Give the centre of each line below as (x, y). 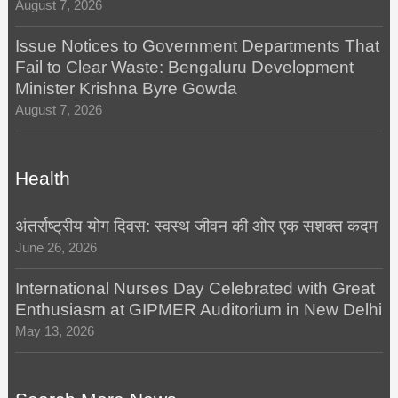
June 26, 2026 (56, 247)
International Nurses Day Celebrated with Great (195, 289)
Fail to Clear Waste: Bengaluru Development (184, 68)
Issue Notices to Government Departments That (197, 46)
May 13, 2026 (54, 332)
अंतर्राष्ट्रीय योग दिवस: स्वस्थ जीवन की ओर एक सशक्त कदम (196, 226)
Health (42, 178)
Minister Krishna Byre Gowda (126, 89)
